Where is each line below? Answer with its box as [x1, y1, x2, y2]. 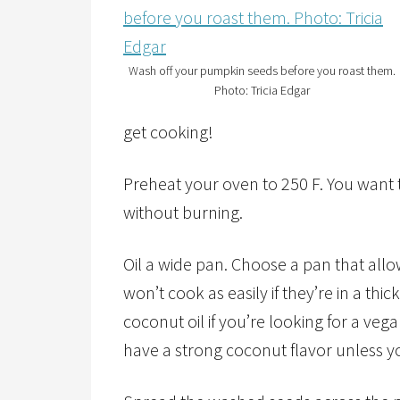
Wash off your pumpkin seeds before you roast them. [128, 62, 396, 79]
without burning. [123, 201, 243, 223]
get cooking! [123, 121, 213, 143]
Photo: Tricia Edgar [213, 82, 310, 98]
